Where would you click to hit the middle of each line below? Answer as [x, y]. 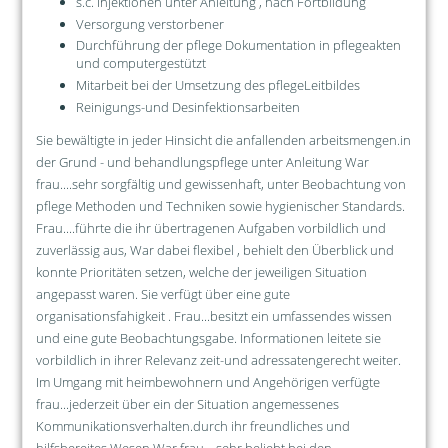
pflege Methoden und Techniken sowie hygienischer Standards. [220, 205]
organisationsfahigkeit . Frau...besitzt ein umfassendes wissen [213, 315]
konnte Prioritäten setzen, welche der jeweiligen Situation [201, 271]
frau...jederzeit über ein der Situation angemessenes [187, 403]
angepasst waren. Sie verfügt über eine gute [162, 293]
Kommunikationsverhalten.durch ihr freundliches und [192, 425]
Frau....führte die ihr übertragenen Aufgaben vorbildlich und [210, 227]
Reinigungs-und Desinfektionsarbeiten [187, 106]
